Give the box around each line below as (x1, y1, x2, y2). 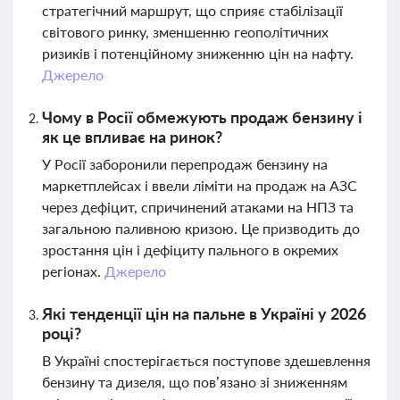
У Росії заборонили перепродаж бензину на (42, 155, 328, 172)
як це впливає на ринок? (42, 127, 222, 146)
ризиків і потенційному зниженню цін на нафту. (42, 45, 354, 62)
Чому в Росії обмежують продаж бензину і (42, 107, 362, 127)
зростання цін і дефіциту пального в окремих (42, 241, 338, 258)
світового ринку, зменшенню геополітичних (42, 23, 329, 40)
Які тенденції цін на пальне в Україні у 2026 (42, 304, 366, 323)
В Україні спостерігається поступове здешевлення (42, 352, 371, 369)
